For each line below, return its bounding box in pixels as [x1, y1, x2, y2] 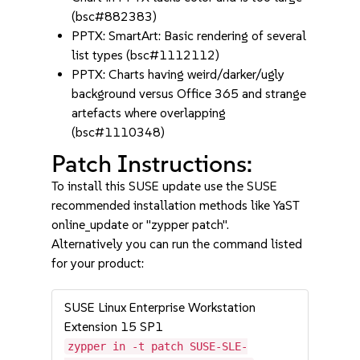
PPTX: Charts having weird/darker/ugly [72, 67, 285, 82]
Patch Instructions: [51, 149, 253, 178]
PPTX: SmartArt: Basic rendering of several [72, 28, 307, 43]
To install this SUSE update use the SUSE [51, 178, 278, 194]
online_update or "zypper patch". [51, 217, 230, 232]
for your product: [51, 256, 145, 271]
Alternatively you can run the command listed [51, 236, 303, 252]
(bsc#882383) [72, 9, 157, 24]
